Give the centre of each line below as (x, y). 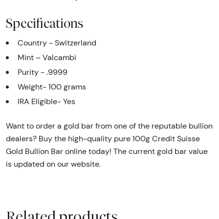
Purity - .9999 (43, 72)
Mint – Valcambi (47, 58)
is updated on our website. (53, 164)
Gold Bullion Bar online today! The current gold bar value (107, 152)
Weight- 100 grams (52, 87)
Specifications (45, 23)
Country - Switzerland (57, 43)
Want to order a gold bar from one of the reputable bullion (109, 126)
